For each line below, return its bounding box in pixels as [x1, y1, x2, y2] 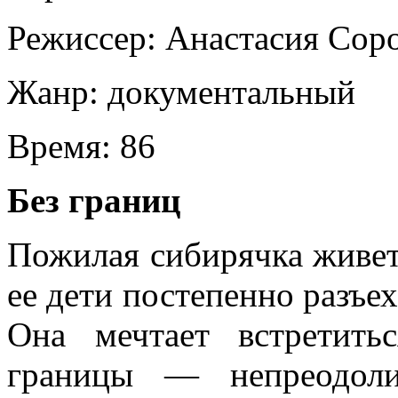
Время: [7, 126, 111, 165]
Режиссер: [7, 18, 156, 57]
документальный [107, 72, 355, 111]
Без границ [7, 180, 180, 219]
